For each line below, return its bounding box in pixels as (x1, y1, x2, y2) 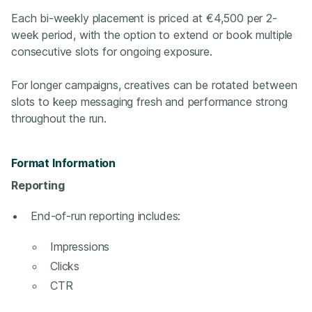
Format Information (11, 156, 116, 171)
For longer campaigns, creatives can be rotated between (11, 78, 297, 93)
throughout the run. (11, 111, 107, 126)
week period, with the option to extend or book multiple (11, 28, 293, 42)
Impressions (50, 240, 110, 254)
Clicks (50, 259, 80, 274)
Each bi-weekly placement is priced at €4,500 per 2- (11, 11, 277, 26)
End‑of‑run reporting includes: (31, 209, 181, 224)
